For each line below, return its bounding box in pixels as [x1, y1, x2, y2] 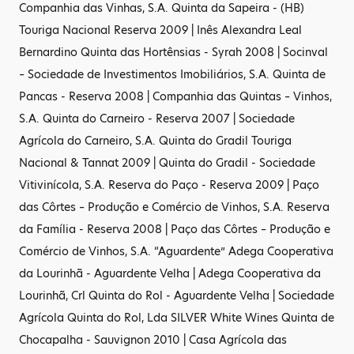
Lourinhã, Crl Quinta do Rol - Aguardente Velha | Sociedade [19, 288, 334, 303]
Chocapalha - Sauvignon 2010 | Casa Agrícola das [19, 332, 287, 348]
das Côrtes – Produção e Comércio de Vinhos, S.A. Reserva [19, 199, 330, 215]
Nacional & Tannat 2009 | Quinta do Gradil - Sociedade [19, 155, 315, 171]
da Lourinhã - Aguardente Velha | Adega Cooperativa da [19, 265, 321, 281]
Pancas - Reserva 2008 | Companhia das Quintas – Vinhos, [19, 88, 332, 104]
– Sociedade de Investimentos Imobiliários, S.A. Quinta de [19, 66, 326, 82]
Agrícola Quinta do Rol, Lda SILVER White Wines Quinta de [19, 310, 334, 326]
